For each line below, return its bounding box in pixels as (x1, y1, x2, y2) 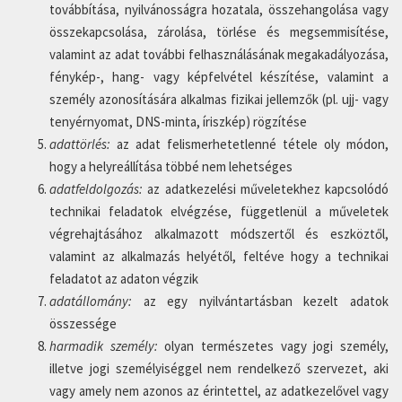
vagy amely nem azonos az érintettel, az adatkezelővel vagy (49, 382, 389, 399)
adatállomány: (49, 293, 144, 310)
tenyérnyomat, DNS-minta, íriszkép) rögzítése (49, 113, 307, 130)
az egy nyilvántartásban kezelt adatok (143, 293, 389, 310)
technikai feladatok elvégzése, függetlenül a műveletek (49, 203, 389, 220)
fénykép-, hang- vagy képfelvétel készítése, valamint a (49, 68, 389, 85)
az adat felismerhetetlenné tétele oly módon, (117, 135, 389, 153)
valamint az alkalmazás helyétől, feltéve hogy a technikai (49, 248, 389, 265)
